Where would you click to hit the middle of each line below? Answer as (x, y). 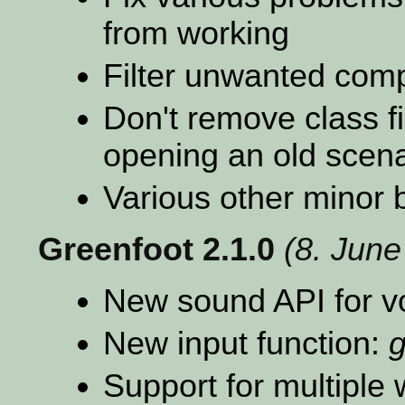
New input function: (246, 343)
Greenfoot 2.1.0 (156, 249)
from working (196, 33)
